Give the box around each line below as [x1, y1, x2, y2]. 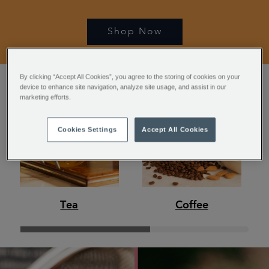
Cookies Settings [57, 125, 117, 133]
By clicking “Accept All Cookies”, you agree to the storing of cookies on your [20, 73, 241, 80]
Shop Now [107, 27, 162, 37]
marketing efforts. [20, 93, 71, 101]
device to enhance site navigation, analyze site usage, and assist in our [20, 83, 227, 91]
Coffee [175, 198, 208, 211]
